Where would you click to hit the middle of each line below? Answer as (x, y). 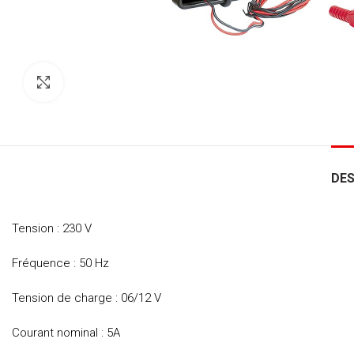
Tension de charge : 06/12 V (87, 298)
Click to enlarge (103, 82)
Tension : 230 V (52, 229)
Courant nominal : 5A (66, 333)
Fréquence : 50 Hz (60, 264)
